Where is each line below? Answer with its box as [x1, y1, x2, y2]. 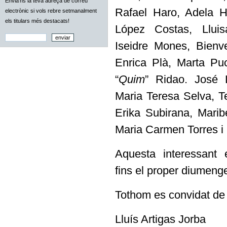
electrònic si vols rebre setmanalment [5, 8, 97, 14]
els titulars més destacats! [5, 18, 69, 24]
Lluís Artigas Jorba [115, 212, 206, 225]
